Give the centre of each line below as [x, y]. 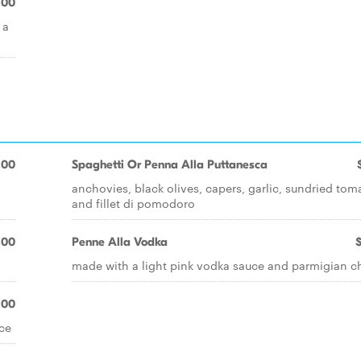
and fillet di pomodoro [133, 203]
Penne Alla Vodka [120, 242]
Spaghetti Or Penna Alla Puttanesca [170, 164]
